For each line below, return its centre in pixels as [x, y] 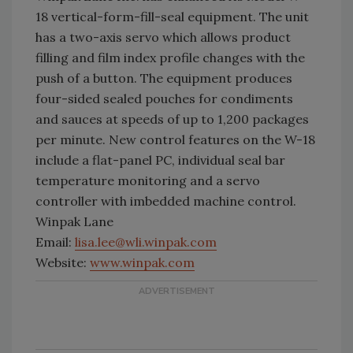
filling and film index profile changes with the [170, 58]
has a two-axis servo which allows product [163, 37]
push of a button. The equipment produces [164, 78]
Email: [55, 242]
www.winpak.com [142, 262]
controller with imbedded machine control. [166, 201]
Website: [63, 262]
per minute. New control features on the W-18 [175, 139]
